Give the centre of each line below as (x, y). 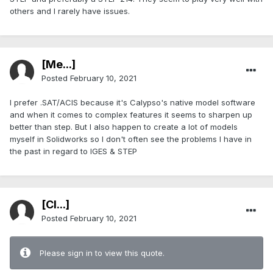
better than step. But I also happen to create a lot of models (124, 127)
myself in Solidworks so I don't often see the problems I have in (131, 139)
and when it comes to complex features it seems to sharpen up (131, 115)
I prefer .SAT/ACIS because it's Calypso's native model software (133, 103)
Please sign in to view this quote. (102, 253)
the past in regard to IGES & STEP (73, 151)
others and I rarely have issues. (70, 11)
